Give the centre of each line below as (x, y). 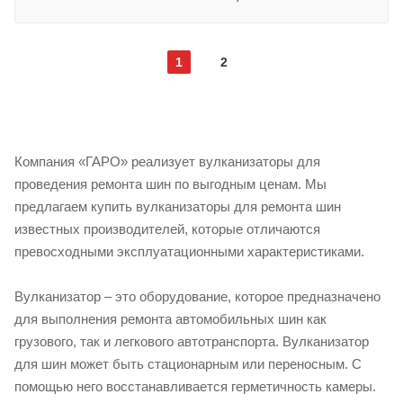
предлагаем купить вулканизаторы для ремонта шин (178, 206)
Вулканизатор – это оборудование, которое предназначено (197, 296)
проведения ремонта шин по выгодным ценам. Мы (170, 184)
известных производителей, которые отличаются (167, 229)
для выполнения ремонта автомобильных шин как (170, 318)
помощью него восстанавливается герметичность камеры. (195, 386)
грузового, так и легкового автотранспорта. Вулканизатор (192, 341)
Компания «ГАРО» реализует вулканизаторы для (167, 161)
